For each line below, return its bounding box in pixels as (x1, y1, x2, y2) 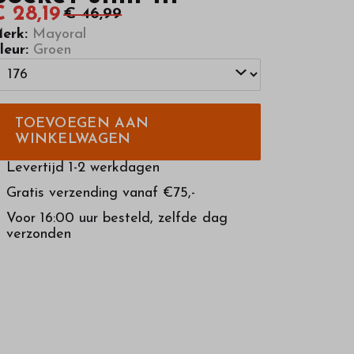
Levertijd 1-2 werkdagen (6, 160, 160, 175)
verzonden (6, 226, 72, 242)
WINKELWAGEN (15, 131, 131, 147)
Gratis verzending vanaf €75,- (6, 185, 196, 201)
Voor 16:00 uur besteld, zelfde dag (6, 210, 228, 226)
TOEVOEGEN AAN (15, 115, 149, 131)
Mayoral (28, 26, 87, 42)
